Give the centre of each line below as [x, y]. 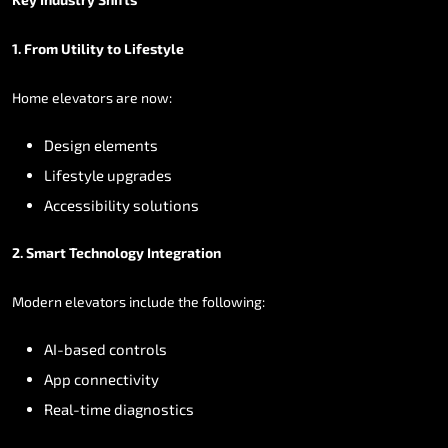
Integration [184, 252]
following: [233, 301]
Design [67, 144]
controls [138, 348]
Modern [37, 301]
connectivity [116, 378]
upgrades [139, 174]
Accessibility [87, 204]
